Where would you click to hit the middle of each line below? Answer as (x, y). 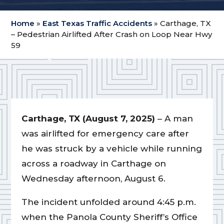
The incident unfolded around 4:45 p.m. (108, 202)
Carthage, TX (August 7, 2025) (88, 119)
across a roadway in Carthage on (93, 164)
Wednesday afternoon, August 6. (93, 179)
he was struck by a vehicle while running (111, 149)
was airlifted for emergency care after (105, 134)
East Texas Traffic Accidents (97, 23)
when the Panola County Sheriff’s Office (109, 217)
